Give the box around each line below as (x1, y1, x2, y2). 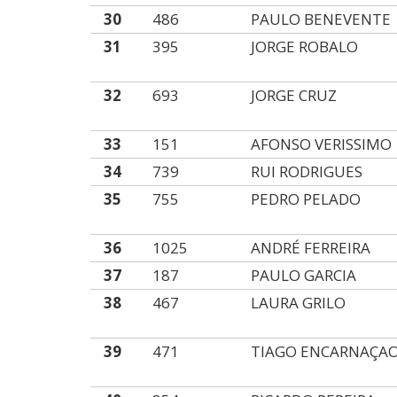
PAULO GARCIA (251, 265, 357, 285)
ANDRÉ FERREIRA (251, 237, 371, 258)
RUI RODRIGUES (251, 161, 363, 182)
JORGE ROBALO (251, 36, 359, 57)
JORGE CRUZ (251, 85, 338, 105)
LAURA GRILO (251, 292, 346, 313)
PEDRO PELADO (251, 189, 362, 209)
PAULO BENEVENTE (251, 9, 392, 29)
